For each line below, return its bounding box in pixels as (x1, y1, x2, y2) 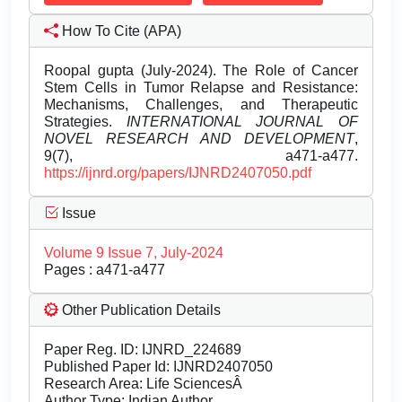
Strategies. (44, 114, 127, 130)
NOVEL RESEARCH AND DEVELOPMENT (44, 131, 354, 147)
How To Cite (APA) (58, 23, 181, 39)
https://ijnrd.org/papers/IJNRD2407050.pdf (44, 165, 311, 181)
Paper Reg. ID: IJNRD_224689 (44, 342, 241, 358)
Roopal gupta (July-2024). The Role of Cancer (44, 63, 358, 79)
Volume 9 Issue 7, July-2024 (44, 245, 223, 261)
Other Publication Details (58, 302, 221, 319)
